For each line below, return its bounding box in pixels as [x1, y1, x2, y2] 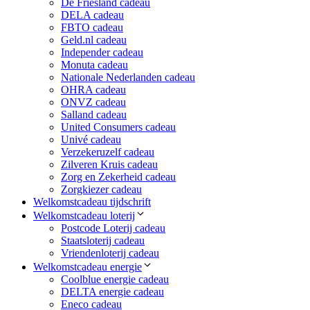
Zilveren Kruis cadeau [61, 158, 158, 171]
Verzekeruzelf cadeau [61, 146, 154, 158]
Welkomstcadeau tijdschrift [33, 196, 151, 208]
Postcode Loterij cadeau [61, 222, 165, 235]
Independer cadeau [61, 46, 143, 59]
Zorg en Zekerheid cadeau [61, 171, 176, 183]
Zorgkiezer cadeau [61, 183, 142, 196]
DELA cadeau [61, 9, 124, 21]
